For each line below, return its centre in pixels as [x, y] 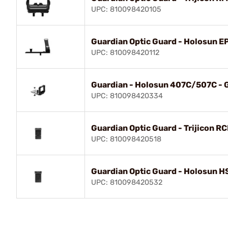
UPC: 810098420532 [127, 182]
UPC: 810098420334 [127, 96]
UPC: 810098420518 [126, 139]
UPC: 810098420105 [126, 9]
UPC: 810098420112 [125, 52]
